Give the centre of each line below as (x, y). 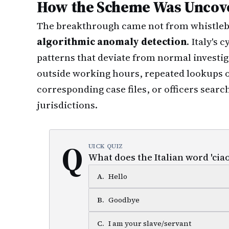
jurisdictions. (67, 105)
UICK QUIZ (106, 146)
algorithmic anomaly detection (112, 41)
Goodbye (124, 200)
